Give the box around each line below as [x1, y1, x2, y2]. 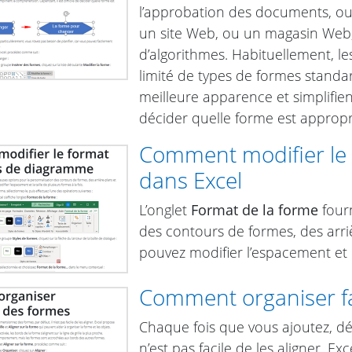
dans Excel [139, 165, 242, 195]
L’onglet [139, 200, 191, 219]
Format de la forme [191, 200, 318, 219]
